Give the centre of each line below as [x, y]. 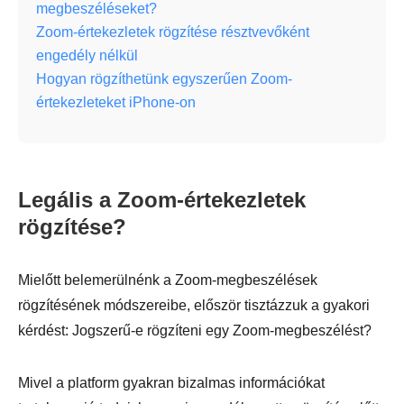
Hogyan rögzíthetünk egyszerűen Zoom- [164, 78]
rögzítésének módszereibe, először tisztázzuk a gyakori [194, 305]
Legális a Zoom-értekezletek [162, 199]
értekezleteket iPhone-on [116, 102]
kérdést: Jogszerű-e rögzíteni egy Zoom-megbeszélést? [195, 330]
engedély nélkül [87, 55]
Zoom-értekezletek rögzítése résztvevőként [173, 32]
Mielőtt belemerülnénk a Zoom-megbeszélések [168, 280]
